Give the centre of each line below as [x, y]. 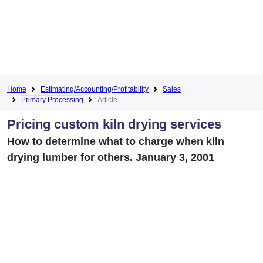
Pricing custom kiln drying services [114, 124]
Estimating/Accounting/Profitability [95, 89]
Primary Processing [52, 100]
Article [107, 100]
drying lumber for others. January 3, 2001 [111, 157]
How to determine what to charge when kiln [116, 141]
